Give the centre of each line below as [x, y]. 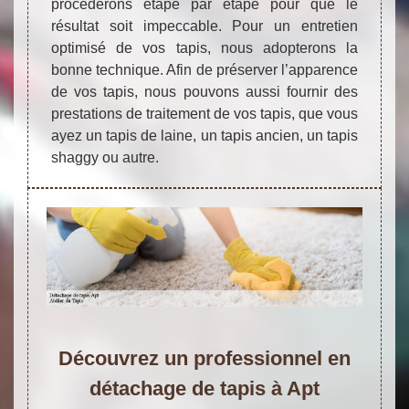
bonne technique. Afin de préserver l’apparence [204, 70]
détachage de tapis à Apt [204, 388]
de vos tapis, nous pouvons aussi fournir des [204, 92]
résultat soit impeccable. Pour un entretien [204, 26]
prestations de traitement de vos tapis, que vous [204, 114]
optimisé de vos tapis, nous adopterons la [204, 48]
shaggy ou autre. [105, 158]
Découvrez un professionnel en [204, 358]
